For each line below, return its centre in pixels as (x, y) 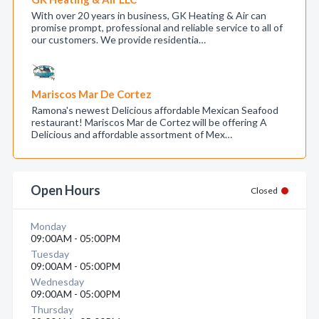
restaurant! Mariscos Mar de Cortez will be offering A (149, 122)
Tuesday (50, 254)
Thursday (52, 309)
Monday (48, 226)
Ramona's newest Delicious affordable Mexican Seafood (155, 110)
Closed (264, 190)
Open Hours (66, 190)
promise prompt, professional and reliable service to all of (157, 27)
